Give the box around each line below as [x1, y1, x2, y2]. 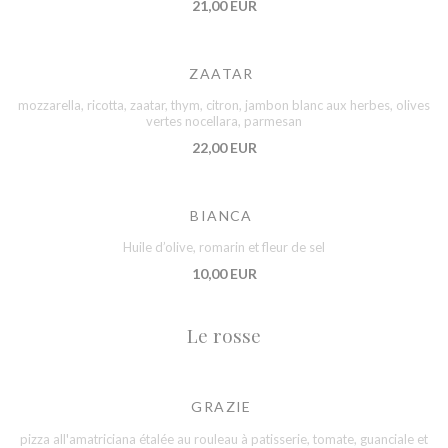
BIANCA [190, 206, 253, 224]
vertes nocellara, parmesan [146, 112, 302, 129]
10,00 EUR [191, 265, 257, 283]
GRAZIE [191, 398, 252, 416]
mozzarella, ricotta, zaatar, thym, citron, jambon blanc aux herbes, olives [18, 96, 430, 113]
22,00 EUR [191, 138, 257, 156]
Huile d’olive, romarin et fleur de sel [123, 239, 325, 256]
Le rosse [187, 323, 261, 349]
